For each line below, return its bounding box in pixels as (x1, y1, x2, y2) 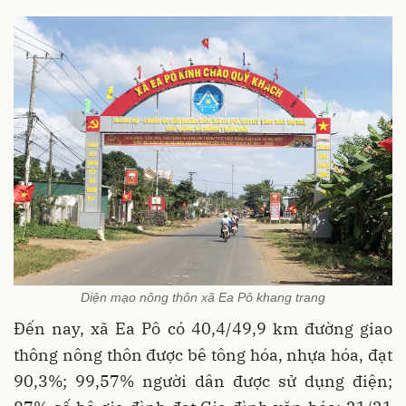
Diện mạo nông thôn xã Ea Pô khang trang (81, 290, 325, 305)
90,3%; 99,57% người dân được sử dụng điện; (14, 371, 392, 392)
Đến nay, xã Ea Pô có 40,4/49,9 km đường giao (14, 318, 392, 340)
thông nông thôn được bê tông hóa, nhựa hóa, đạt (14, 344, 392, 366)
